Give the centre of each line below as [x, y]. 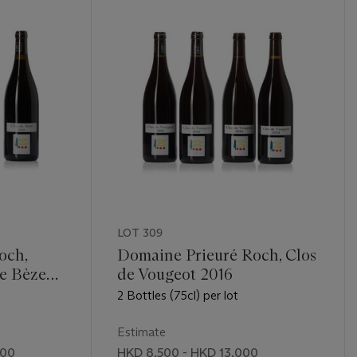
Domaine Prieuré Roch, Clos [216, 255]
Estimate [141, 331]
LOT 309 [139, 232]
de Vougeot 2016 [175, 274]
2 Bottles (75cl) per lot [177, 295]
